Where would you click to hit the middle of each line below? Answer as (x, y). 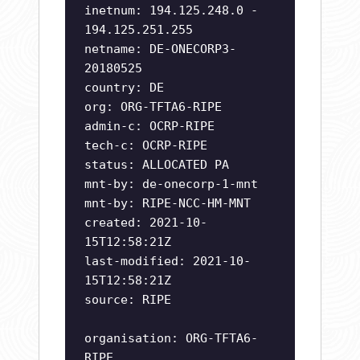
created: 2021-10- (146, 223)
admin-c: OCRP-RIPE (149, 127)
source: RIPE (128, 300)
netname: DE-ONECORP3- (160, 49)
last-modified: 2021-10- (168, 262)
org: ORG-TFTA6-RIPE (153, 107)
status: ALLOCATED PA (157, 165)
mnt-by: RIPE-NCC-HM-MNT (168, 204)
